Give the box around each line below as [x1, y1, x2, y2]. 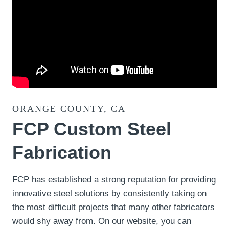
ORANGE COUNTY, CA [12, 104, 126, 114]
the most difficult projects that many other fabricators [12, 202, 215, 212]
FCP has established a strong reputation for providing [12, 175, 216, 185]
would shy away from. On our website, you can [12, 216, 191, 226]
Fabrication [12, 142, 111, 163]
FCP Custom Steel [12, 119, 171, 140]
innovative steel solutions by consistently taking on [12, 189, 207, 198]
